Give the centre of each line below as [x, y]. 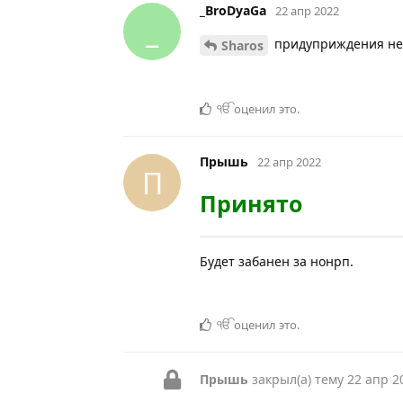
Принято [251, 204]
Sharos [242, 46]
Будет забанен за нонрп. [277, 262]
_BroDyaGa [233, 11]
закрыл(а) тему [298, 380]
